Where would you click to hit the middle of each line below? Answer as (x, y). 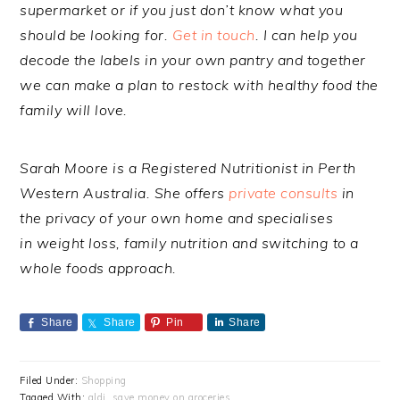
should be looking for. (96, 35)
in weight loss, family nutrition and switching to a (189, 243)
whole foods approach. (100, 268)
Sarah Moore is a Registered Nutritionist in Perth (188, 168)
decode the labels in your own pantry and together (193, 60)
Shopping (104, 381)
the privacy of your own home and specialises (177, 218)
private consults (283, 193)
